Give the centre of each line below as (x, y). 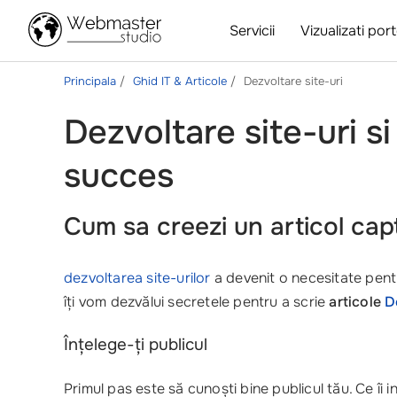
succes (119, 176)
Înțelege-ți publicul (136, 345)
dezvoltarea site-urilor (137, 278)
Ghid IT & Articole (182, 81)
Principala (92, 81)
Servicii (253, 31)
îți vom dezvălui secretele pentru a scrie (197, 302)
